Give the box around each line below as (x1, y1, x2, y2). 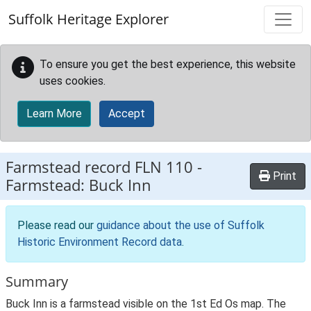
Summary (6, 272, 68, 291)
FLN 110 (135, 156, 193, 178)
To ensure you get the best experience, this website (40, 58, 296, 71)
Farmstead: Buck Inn (6, 174, 151, 196)
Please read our (17, 219, 96, 232)
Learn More (26, 107, 82, 120)
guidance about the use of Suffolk (96, 219, 264, 232)
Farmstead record (6, 156, 135, 178)
